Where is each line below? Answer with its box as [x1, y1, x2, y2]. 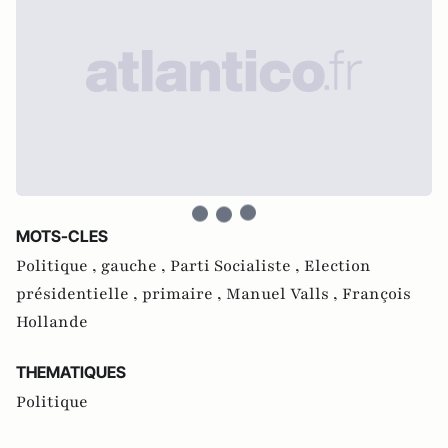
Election [304, 254, 371, 277]
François [342, 282, 411, 305]
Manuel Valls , [226, 282, 342, 305]
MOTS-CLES [16, 225, 108, 246]
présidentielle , [16, 282, 142, 305]
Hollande [16, 310, 88, 333]
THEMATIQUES [16, 361, 126, 382]
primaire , [142, 282, 226, 305]
